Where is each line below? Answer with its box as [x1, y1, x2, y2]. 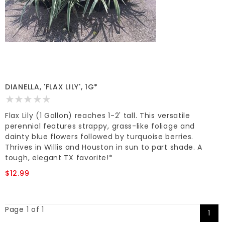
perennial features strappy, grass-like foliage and [5, 121, 195, 132]
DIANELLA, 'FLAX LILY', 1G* [5, 82, 98, 92]
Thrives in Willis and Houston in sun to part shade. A [5, 142, 203, 153]
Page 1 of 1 [5, 204, 44, 215]
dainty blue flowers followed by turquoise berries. [5, 132, 194, 142]
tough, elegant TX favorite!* [5, 153, 113, 163]
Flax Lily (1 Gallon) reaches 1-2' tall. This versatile [5, 110, 190, 121]
